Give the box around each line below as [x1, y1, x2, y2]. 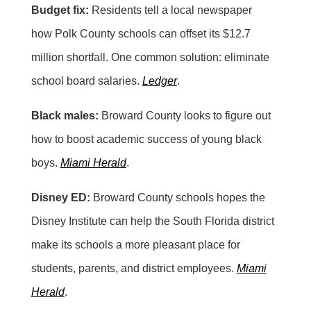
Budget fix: [31, 3, 89, 16]
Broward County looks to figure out [98, 109, 271, 121]
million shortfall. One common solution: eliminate [31, 51, 269, 63]
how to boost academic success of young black [31, 133, 262, 145]
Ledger [142, 74, 177, 87]
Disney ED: [31, 191, 90, 203]
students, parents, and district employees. [31, 262, 237, 274]
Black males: [31, 109, 99, 121]
